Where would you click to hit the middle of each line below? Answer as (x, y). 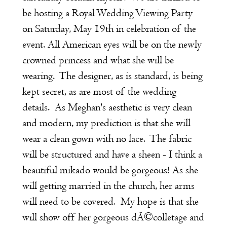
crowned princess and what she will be (98, 60)
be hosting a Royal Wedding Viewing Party (107, 13)
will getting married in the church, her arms (108, 186)
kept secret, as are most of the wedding (99, 91)
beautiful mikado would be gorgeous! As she (110, 170)
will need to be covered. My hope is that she (110, 201)
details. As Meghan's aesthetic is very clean (107, 107)
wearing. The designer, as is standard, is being (112, 76)
